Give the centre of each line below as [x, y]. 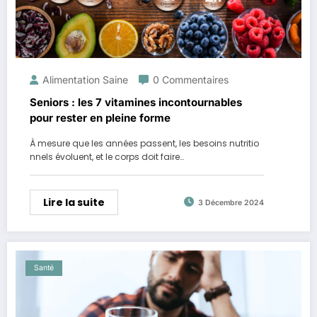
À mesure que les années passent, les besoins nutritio [144, 143]
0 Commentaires [191, 79]
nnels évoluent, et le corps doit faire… [107, 156]
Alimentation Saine [85, 79]
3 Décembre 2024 [231, 203]
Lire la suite [74, 202]
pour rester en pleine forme [100, 117]
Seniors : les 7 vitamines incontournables [136, 102]
